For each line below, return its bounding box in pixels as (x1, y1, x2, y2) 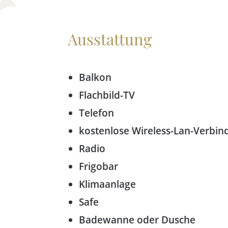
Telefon (79, 106, 115, 120)
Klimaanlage (79, 178, 136, 191)
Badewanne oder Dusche (79, 213, 196, 227)
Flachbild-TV (79, 89, 135, 102)
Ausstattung (68, 28, 152, 50)
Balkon (79, 71, 112, 84)
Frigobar (79, 160, 119, 174)
